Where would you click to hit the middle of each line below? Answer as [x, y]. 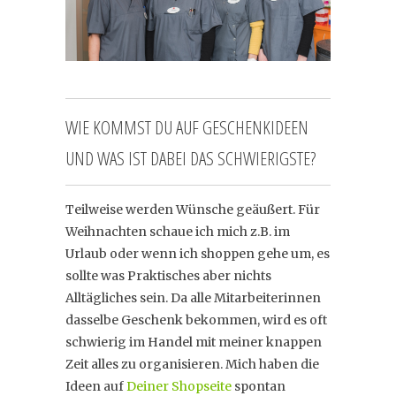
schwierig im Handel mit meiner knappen [194, 342]
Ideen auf [96, 386]
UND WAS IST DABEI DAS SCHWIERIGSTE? [190, 158]
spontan [259, 386]
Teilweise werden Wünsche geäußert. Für [193, 209]
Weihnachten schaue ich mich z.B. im [178, 231]
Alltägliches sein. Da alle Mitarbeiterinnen [193, 297]
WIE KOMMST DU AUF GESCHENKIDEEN [187, 127]
